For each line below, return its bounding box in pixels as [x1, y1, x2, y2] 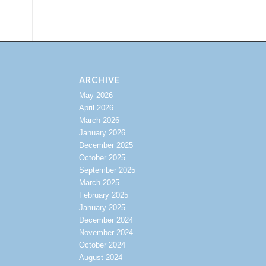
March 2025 [78, 178, 119, 188]
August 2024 [78, 253, 122, 262]
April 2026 [78, 103, 113, 113]
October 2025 [78, 153, 125, 163]
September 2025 [78, 166, 135, 175]
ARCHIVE [78, 75, 120, 85]
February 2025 [78, 191, 128, 200]
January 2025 [78, 203, 125, 213]
